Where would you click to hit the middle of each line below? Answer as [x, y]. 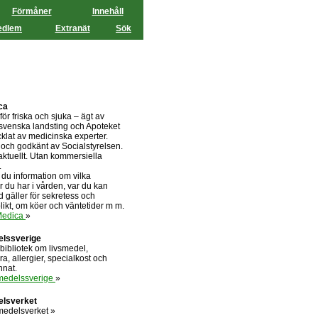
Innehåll [108, 11]
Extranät [72, 28]
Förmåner [32, 11]
